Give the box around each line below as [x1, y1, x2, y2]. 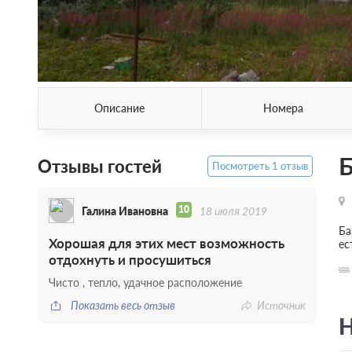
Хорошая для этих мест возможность [48, 235, 284, 252]
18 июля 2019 [199, 203, 267, 218]
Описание [94, 101, 145, 115]
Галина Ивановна [81, 203, 168, 218]
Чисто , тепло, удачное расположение [48, 276, 242, 290]
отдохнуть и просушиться [48, 251, 211, 269]
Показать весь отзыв [70, 299, 175, 313]
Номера [262, 101, 303, 115]
